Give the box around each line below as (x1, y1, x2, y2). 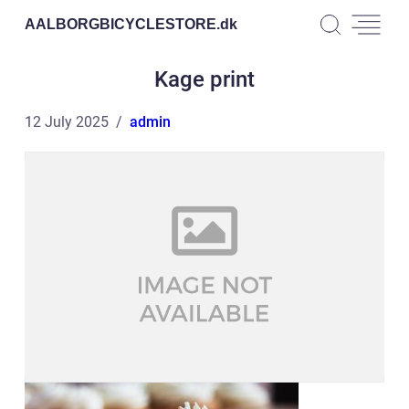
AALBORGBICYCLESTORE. (25, 16, 220, 32)
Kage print (154, 67, 255, 92)
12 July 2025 (25, 113, 109, 131)
